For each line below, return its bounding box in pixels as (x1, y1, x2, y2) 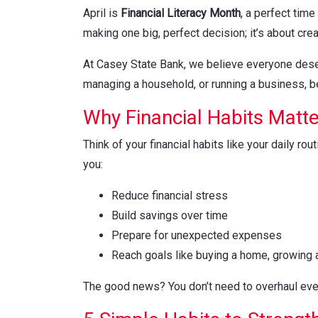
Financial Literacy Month (121, 6, 241, 20)
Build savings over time (111, 208, 228, 222)
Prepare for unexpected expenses (111, 228, 282, 242)
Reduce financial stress (111, 188, 228, 202)
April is (83, 6, 121, 20)
